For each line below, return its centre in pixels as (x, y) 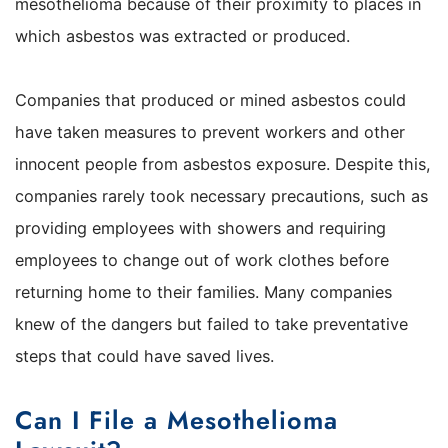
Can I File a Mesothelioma (176, 419)
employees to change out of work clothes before (202, 260)
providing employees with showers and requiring (200, 228)
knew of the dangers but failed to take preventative (211, 324)
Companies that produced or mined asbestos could (210, 100)
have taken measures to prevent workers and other (210, 132)
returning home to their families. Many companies (203, 292)
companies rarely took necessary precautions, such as (221, 196)
